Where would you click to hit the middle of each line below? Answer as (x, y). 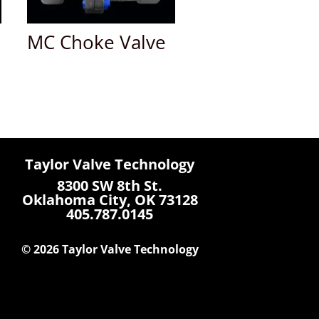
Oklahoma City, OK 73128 (110, 199)
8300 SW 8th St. (110, 185)
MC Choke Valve (96, 42)
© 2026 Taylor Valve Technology (110, 249)
